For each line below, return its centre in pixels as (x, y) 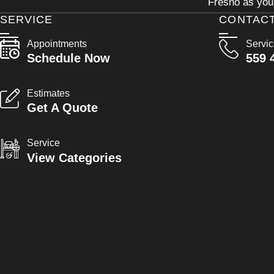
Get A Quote (62, 108)
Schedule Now (68, 58)
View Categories (74, 157)
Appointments (57, 43)
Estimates (48, 94)
